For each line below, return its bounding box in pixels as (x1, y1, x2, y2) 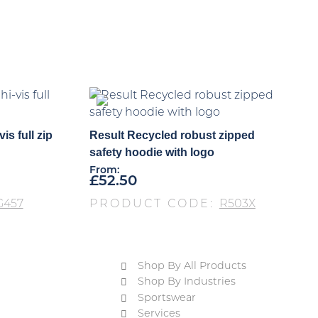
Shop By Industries (138, 277, 236, 288)
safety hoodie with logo (89, 146, 214, 158)
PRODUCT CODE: (89, 198, 219, 210)
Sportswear (138, 292, 197, 304)
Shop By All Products (138, 261, 247, 272)
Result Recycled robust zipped (89, 128, 255, 141)
